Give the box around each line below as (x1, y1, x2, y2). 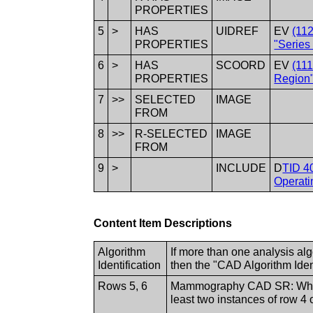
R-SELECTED (135, 127, 208, 140)
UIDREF (216, 24, 259, 37)
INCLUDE (216, 161, 267, 174)
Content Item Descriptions (94, 217, 233, 229)
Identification (98, 259, 161, 271)
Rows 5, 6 (98, 279, 148, 292)
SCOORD (216, 59, 266, 71)
